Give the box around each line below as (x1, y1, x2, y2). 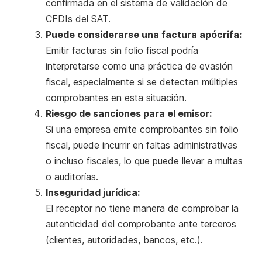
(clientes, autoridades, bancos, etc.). (46, 233, 203, 246)
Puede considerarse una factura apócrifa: (46, 28, 242, 40)
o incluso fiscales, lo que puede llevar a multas (46, 154, 243, 167)
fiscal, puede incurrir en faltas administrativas (46, 139, 237, 151)
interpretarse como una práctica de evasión (46, 60, 233, 72)
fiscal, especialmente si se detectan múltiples (46, 75, 238, 88)
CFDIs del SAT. (46, 12, 111, 25)
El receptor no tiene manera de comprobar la (46, 202, 239, 214)
